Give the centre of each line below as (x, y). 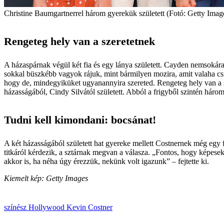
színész (16, 207)
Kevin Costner (89, 207)
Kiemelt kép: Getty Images (46, 178)
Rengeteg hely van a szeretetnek (79, 41)
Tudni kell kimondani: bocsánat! (80, 120)
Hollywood (47, 207)
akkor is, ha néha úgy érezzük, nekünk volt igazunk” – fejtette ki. (106, 161)
